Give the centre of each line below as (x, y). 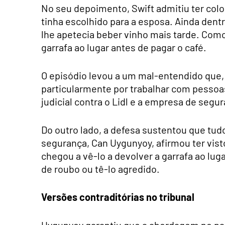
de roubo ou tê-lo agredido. (100, 168)
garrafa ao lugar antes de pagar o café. (124, 47)
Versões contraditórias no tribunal (118, 197)
